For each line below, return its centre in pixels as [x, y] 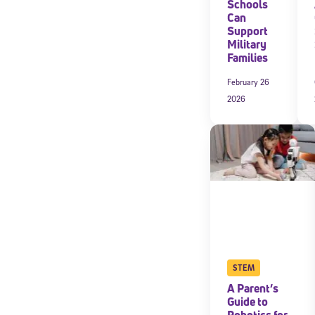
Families [247, 57]
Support [247, 31]
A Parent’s [253, 288]
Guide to [247, 301]
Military [247, 44]
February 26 [248, 82]
